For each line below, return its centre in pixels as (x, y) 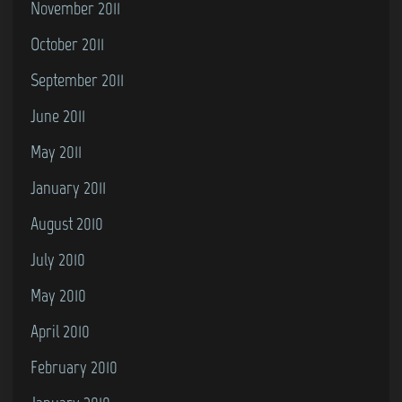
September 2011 (77, 80)
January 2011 (68, 188)
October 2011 (67, 44)
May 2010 (58, 295)
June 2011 (58, 116)
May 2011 (56, 152)
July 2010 (58, 259)
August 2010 (67, 223)
